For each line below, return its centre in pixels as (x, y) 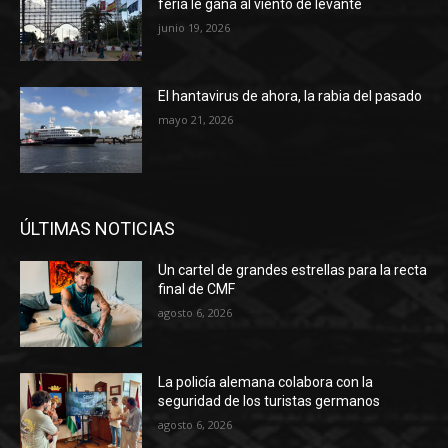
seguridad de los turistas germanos (269, 400)
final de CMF (197, 288)
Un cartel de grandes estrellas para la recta (293, 269)
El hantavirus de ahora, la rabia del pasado (290, 96)
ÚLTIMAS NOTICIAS (97, 228)
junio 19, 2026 (194, 27)
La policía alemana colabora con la (266, 381)
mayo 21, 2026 (196, 120)
